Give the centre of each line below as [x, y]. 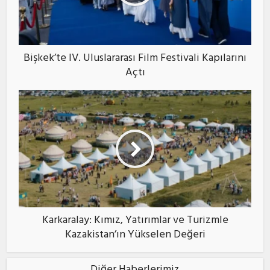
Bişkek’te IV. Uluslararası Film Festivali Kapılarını [135, 59]
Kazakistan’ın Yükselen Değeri [135, 236]
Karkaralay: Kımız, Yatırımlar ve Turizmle [135, 221]
